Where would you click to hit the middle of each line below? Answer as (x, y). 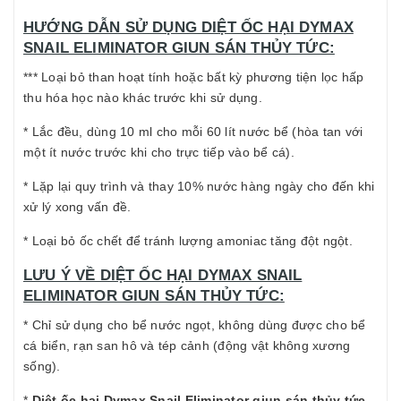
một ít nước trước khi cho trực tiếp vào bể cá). (159, 152)
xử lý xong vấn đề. (77, 207)
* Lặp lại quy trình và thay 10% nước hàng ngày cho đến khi (199, 186)
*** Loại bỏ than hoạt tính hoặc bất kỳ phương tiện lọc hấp (194, 77)
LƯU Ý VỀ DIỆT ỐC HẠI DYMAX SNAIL (163, 275)
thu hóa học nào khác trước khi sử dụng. (143, 98)
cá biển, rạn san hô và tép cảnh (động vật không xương (187, 346)
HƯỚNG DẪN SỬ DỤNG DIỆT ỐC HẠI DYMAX (188, 27)
